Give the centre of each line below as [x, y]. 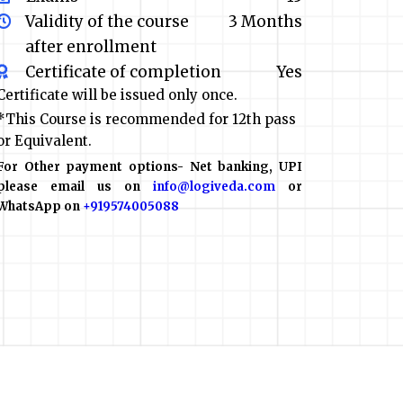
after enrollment [91, 47]
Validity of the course [107, 22]
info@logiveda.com [214, 187]
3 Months [265, 22]
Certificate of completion [123, 72]
